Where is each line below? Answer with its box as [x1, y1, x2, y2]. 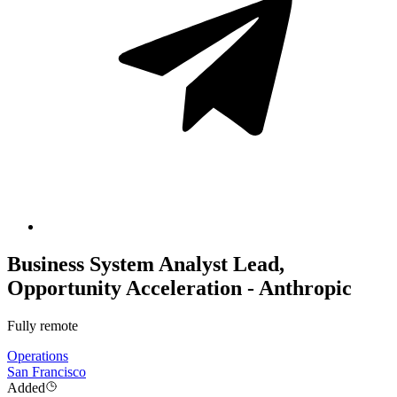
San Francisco [7, 364, 86, 380]
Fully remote [7, 318, 78, 334]
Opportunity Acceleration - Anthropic [7, 276, 352, 300]
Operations [7, 348, 68, 364]
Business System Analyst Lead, [7, 253, 284, 276]
